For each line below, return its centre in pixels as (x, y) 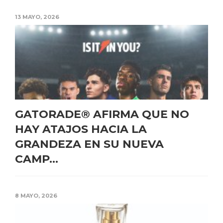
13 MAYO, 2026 (37, 17)
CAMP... (37, 159)
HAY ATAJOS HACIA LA (81, 129)
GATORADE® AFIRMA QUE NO (102, 114)
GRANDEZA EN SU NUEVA (89, 144)
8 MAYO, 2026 (36, 195)
